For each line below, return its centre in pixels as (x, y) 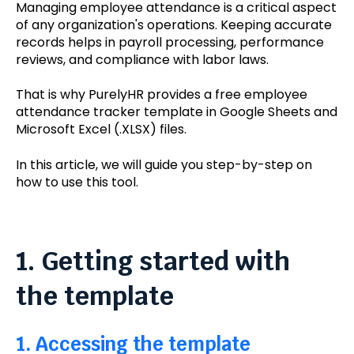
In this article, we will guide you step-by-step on (164, 164)
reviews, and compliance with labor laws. (142, 60)
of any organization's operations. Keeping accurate (174, 25)
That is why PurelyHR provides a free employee (162, 95)
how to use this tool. (77, 182)
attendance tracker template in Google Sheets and (177, 112)
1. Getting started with (153, 261)
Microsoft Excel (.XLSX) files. (101, 130)
